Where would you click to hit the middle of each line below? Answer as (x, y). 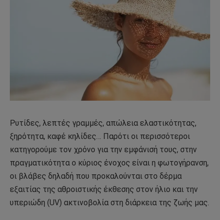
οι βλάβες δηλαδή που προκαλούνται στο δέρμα (96, 176)
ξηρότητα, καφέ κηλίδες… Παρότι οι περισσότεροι (100, 136)
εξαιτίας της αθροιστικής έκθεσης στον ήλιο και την (104, 189)
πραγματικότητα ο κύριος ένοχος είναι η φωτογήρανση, (109, 163)
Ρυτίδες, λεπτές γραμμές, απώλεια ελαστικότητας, (103, 123)
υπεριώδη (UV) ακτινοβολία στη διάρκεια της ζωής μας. (110, 202)
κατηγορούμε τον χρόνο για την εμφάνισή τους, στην (103, 149)
